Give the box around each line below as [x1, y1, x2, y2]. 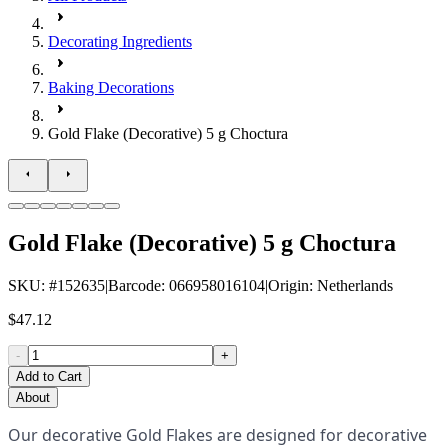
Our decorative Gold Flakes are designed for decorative [8, 423, 427, 446]
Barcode [108, 276, 161, 294]
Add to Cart [16, 368, 82, 384]
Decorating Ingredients [48, 33, 192, 50]
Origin [268, 276, 309, 294]
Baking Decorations [48, 79, 174, 96]
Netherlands [317, 276, 393, 294]
